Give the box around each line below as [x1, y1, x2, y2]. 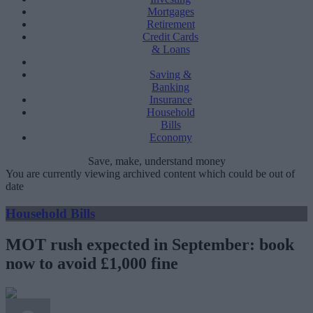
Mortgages [147, 6, 194, 17]
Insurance [149, 94, 192, 105]
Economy [149, 131, 192, 143]
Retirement [146, 18, 195, 30]
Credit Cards [143, 31, 198, 43]
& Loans [151, 43, 190, 55]
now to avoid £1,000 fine [6, 254, 178, 272]
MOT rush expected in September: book [6, 235, 294, 254]
